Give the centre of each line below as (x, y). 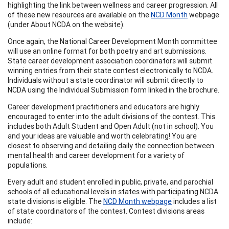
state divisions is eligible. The (55, 201)
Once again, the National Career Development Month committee (112, 41)
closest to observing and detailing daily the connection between (111, 145)
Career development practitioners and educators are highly (104, 107)
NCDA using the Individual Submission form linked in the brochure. (113, 90)
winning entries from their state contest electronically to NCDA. (110, 70)
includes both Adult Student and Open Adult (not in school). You (111, 126)
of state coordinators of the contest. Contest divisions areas (106, 211)
